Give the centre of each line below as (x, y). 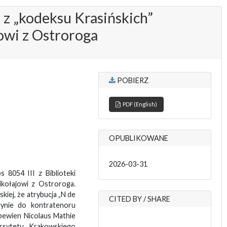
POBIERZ (132, 80)
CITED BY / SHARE (139, 199)
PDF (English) (139, 104)
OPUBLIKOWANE (138, 138)
